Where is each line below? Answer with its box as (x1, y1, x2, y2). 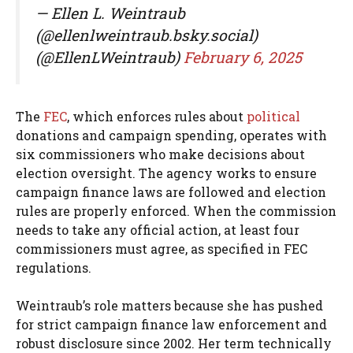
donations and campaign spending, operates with (16, 126, 327, 143)
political (247, 107, 300, 124)
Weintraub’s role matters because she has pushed (16, 296, 323, 314)
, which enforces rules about (67, 107, 247, 124)
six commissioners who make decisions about (16, 145, 305, 162)
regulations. (16, 258, 91, 276)
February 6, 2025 (184, 46, 302, 67)
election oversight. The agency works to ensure (16, 164, 317, 181)
